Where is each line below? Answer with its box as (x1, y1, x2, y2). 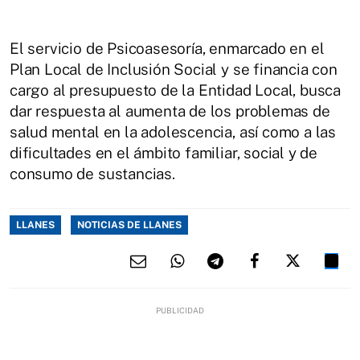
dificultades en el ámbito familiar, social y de (10, 143, 318, 162)
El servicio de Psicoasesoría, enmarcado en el (10, 39, 325, 57)
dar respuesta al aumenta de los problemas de (10, 101, 330, 120)
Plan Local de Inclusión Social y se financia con (10, 59, 337, 78)
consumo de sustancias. (10, 164, 175, 182)
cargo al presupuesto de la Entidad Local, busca (10, 80, 342, 99)
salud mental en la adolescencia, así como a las (10, 122, 337, 141)
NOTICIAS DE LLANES (77, 219, 182, 231)
